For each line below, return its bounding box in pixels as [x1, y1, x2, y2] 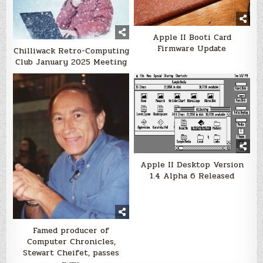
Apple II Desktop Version [140, 158, 244, 171]
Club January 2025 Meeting [15, 56, 127, 69]
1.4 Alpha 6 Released [149, 169, 234, 182]
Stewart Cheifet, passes [23, 246, 120, 259]
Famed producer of [33, 224, 110, 237]
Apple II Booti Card [152, 31, 231, 44]
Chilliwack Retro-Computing [13, 45, 129, 58]
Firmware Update [157, 42, 227, 55]
